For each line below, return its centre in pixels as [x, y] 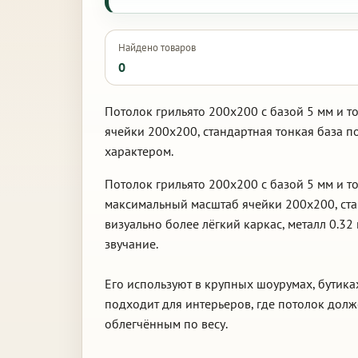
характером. [139, 151]
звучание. [131, 244]
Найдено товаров [157, 48]
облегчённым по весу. [166, 324]
